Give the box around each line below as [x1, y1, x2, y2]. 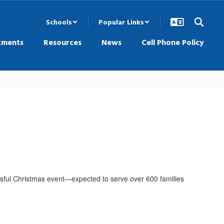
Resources [43, 36, 81, 48]
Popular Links [98, 16, 144, 27]
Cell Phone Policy [141, 36, 204, 48]
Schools [46, 16, 72, 27]
